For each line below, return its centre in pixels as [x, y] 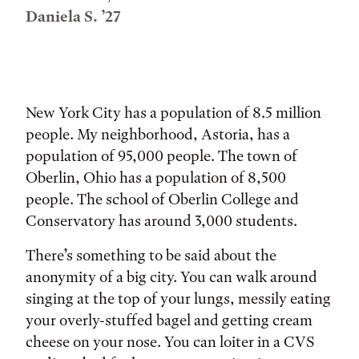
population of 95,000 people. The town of [161, 156]
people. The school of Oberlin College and [162, 199]
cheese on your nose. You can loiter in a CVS [170, 342]
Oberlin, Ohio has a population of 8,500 [156, 177]
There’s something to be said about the [151, 255]
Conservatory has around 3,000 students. [163, 221]
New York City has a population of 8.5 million [173, 113]
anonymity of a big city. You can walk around [171, 277]
